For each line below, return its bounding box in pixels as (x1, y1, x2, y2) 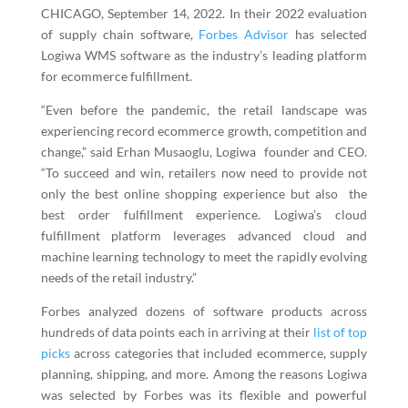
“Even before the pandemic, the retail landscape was (40, 102, 368, 117)
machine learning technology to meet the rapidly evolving (40, 249, 368, 264)
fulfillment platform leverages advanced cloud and (40, 228, 368, 243)
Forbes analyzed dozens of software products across (40, 303, 368, 319)
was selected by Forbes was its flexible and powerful (40, 387, 368, 403)
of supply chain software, (40, 26, 199, 42)
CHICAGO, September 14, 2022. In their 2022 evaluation (40, 5, 368, 21)
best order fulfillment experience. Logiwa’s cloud (40, 207, 368, 222)
